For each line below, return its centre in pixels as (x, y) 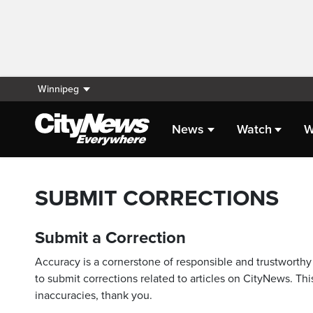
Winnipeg (58, 89)
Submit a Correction (110, 238)
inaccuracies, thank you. (94, 296)
